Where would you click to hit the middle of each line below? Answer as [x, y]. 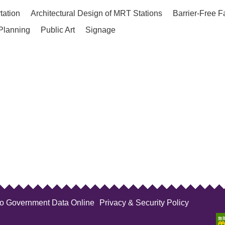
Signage [100, 30]
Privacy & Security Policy [144, 203]
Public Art [58, 30]
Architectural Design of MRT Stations [96, 14]
